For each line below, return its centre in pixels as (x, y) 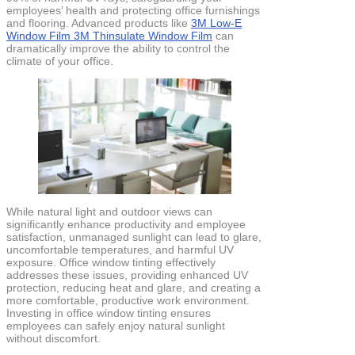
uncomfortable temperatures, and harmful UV (120, 249)
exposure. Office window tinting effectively (111, 262)
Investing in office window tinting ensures (109, 313)
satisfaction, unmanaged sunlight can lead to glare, (134, 237)
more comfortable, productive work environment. (128, 300)
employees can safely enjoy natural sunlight (116, 325)
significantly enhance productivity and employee (126, 224)
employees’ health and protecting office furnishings (133, 10)
